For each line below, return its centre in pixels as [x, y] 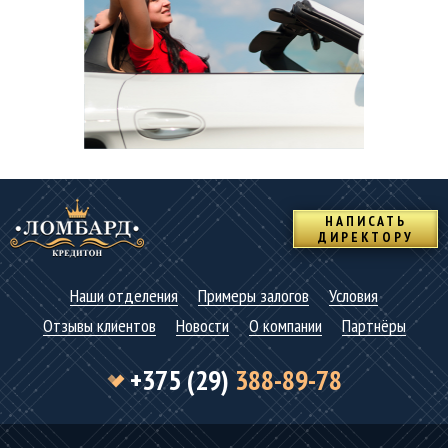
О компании [285, 326]
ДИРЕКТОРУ [365, 237]
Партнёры [373, 326]
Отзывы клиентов [99, 326]
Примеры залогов [253, 296]
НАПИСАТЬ [365, 221]
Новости [202, 326]
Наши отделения [124, 296]
